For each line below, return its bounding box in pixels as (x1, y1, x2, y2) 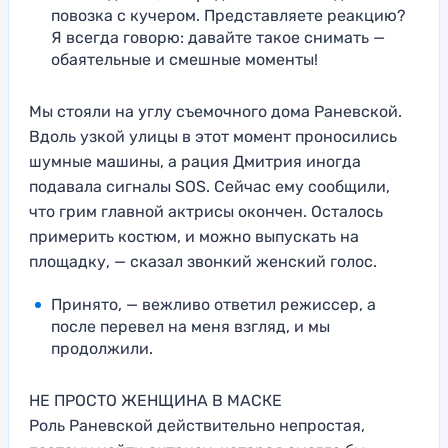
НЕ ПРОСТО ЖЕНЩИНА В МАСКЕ (29, 391, 282, 411)
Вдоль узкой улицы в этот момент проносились (29, 127, 397, 147)
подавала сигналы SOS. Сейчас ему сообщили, (29, 177, 390, 197)
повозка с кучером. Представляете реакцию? (51, 6, 406, 26)
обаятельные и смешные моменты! (51, 50, 318, 70)
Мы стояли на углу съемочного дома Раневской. (29, 102, 402, 122)
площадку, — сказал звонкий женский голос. (29, 252, 377, 272)
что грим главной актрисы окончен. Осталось (29, 202, 383, 222)
